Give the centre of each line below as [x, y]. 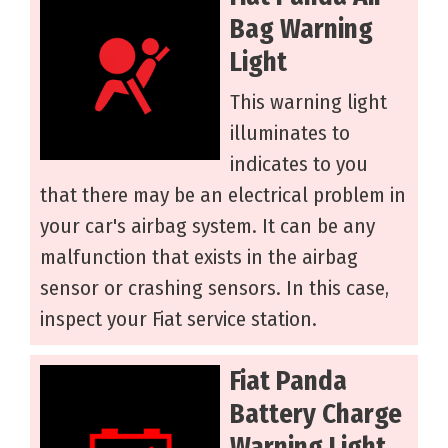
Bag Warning [301, 29]
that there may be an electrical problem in [223, 195]
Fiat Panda [288, 381]
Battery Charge [316, 414]
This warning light [308, 102]
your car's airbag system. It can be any [207, 226]
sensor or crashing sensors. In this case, [214, 288]
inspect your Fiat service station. [178, 319]
